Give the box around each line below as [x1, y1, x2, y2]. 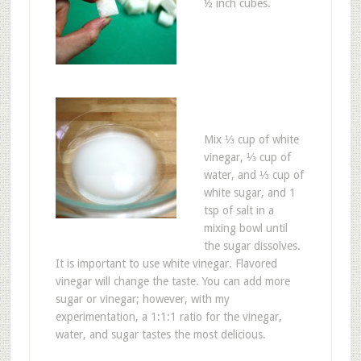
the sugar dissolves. [203, 239, 301, 252]
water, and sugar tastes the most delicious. [55, 327, 266, 341]
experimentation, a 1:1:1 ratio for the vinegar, [55, 309, 282, 323]
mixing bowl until [203, 221, 288, 234]
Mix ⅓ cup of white [203, 132, 299, 146]
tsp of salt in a [203, 203, 274, 217]
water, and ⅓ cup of [203, 168, 304, 181]
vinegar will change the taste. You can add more [55, 274, 290, 288]
